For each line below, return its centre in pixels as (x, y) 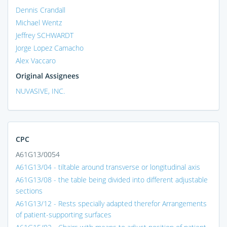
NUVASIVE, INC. (40, 91)
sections (29, 191)
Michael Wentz (39, 22)
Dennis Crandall (41, 10)
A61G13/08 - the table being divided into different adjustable (112, 179)
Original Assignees (47, 75)
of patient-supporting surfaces (64, 214)
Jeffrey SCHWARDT (45, 35)
